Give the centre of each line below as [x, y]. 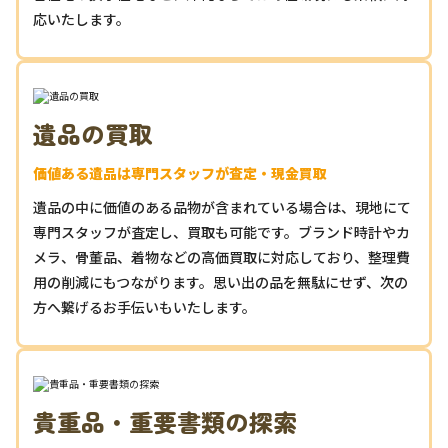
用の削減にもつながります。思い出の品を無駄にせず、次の [220, 282]
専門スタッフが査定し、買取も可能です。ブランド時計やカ [221, 232]
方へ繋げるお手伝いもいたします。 [144, 307]
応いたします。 [81, 19]
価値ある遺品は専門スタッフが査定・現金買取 [180, 173]
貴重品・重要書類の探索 [165, 422]
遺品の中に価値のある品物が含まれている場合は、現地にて [222, 207]
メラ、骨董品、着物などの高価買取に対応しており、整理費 [221, 257]
